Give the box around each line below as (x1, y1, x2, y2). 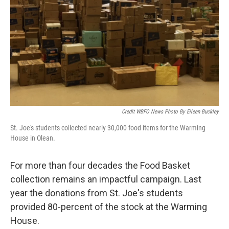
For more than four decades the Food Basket (10, 160, 190, 171)
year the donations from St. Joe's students (10, 188, 183, 198)
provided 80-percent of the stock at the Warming (10, 201, 207, 212)
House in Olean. (10, 134, 55, 142)
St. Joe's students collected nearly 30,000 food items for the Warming (10, 124, 205, 132)
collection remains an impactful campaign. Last (10, 174, 201, 185)
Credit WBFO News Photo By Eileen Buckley (122, 108, 219, 115)
